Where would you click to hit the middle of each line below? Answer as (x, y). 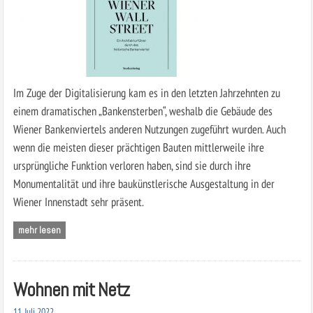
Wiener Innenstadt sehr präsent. (78, 201)
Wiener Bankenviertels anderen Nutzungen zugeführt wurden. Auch (149, 129)
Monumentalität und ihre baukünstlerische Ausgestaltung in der (144, 183)
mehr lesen (39, 230)
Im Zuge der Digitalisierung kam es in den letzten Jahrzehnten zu (146, 92)
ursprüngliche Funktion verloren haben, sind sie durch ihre (132, 165)
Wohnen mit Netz (71, 289)
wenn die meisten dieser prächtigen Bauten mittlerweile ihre (138, 147)
